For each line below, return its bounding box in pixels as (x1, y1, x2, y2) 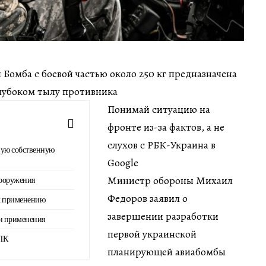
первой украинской (107, 226, 197, 241)
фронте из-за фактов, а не (107, 119, 224, 134)
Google (107, 155, 138, 170)
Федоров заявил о (107, 191, 188, 205)
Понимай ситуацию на (107, 102, 210, 116)
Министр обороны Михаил (107, 173, 233, 188)
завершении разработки (107, 208, 218, 223)
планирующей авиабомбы (107, 244, 226, 259)
